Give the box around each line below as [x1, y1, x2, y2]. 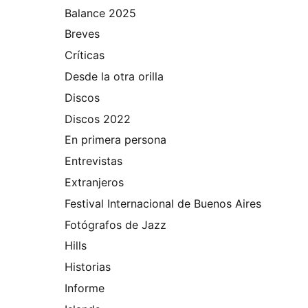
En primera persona [65, 133, 167, 147]
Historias [65, 260, 111, 274]
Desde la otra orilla [65, 69, 164, 83]
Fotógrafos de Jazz [65, 217, 167, 232]
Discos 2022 [65, 111, 131, 126]
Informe [65, 280, 105, 295]
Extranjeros [65, 175, 124, 189]
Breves [65, 27, 100, 41]
